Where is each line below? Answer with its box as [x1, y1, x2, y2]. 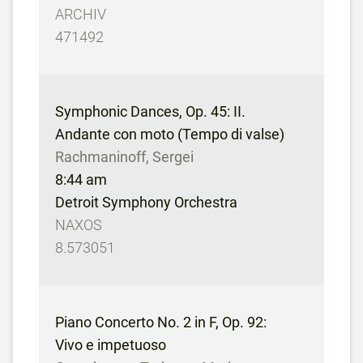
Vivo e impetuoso [55, 336, 166, 353]
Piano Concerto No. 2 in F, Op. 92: [55, 314, 267, 331]
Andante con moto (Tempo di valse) [55, 126, 284, 143]
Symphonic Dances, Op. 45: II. [55, 103, 246, 120]
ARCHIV [55, 6, 106, 23]
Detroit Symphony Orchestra [55, 194, 237, 211]
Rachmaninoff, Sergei [55, 148, 194, 165]
